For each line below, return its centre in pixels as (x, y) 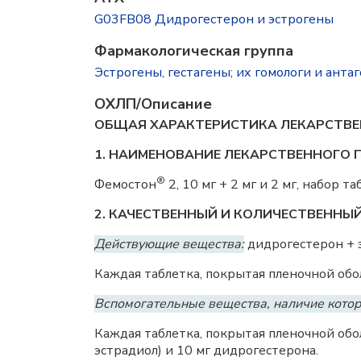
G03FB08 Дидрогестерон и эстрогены (214, 19)
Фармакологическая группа (194, 51)
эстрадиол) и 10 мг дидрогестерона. (206, 351)
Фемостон (125, 185)
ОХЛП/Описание (153, 104)
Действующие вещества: (169, 244)
